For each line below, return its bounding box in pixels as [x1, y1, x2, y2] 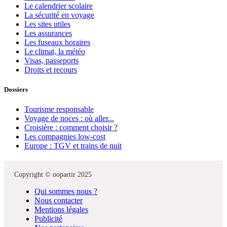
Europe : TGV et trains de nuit [24, 141, 122, 150]
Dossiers [4, 86, 28, 94]
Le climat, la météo [24, 47, 85, 56]
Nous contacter [34, 196, 83, 205]
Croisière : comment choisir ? [24, 123, 118, 132]
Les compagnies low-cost [24, 132, 105, 141]
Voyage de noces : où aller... [24, 114, 114, 123]
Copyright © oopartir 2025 [14, 171, 92, 179]
